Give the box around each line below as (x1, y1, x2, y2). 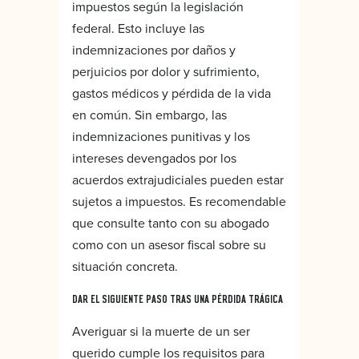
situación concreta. (72, 256, 178, 275)
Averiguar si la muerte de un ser (72, 321, 250, 340)
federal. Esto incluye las (72, 18, 204, 37)
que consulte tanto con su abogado (72, 213, 269, 232)
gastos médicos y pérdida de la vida (72, 83, 271, 102)
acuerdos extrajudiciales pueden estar (72, 170, 284, 188)
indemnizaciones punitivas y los (72, 127, 250, 145)
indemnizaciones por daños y (72, 40, 236, 58)
